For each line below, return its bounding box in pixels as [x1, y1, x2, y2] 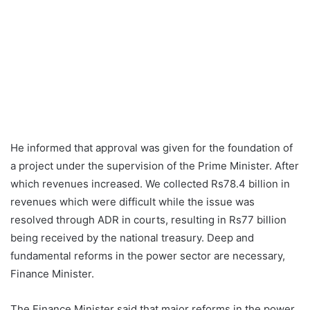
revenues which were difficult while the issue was [10, 194, 255, 208]
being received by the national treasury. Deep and [10, 230, 254, 244]
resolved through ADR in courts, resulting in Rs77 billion [10, 212, 286, 226]
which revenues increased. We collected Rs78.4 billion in [10, 176, 290, 190]
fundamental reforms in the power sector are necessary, [10, 248, 285, 262]
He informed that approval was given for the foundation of [10, 140, 293, 154]
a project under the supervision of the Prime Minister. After [10, 158, 299, 172]
